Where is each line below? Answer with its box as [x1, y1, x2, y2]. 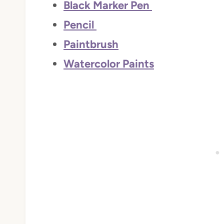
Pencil [63, 17, 96, 31]
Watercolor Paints [63, 56, 154, 70]
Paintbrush [63, 37, 118, 51]
